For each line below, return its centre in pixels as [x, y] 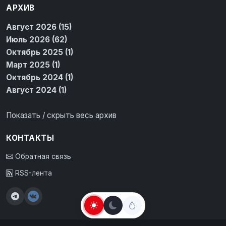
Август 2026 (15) [39, 27]
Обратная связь [42, 156]
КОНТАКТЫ [30, 138]
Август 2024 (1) [37, 90]
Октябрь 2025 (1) [40, 52]
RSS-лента [33, 173]
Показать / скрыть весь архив [61, 115]
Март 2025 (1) [33, 65]
